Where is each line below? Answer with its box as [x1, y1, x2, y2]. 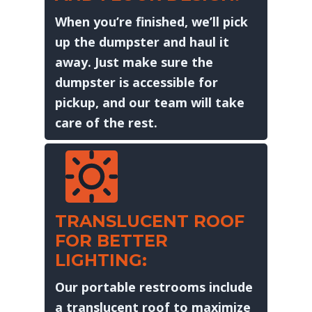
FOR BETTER [54, 230, 168, 251]
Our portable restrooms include [54, 278, 253, 295]
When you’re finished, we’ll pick [54, 13, 248, 30]
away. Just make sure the [54, 53, 213, 70]
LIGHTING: [54, 249, 147, 270]
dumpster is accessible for [54, 73, 218, 91]
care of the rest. [54, 114, 157, 131]
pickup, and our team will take [54, 93, 244, 111]
